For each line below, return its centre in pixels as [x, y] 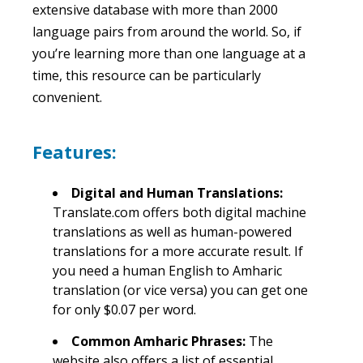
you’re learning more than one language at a [169, 53]
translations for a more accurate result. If [178, 251]
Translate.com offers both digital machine [179, 212]
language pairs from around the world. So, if [167, 31]
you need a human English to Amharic [167, 270]
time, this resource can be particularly [147, 75]
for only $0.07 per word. [124, 309]
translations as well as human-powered [172, 231]
